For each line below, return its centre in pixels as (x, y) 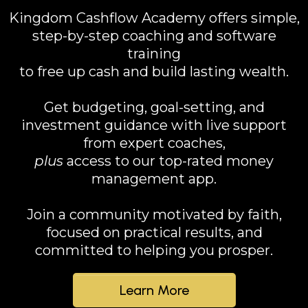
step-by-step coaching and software (154, 36)
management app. (154, 179)
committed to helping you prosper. (154, 250)
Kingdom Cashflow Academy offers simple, (154, 18)
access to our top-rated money (170, 161)
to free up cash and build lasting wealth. (154, 71)
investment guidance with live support (154, 125)
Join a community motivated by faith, (154, 214)
